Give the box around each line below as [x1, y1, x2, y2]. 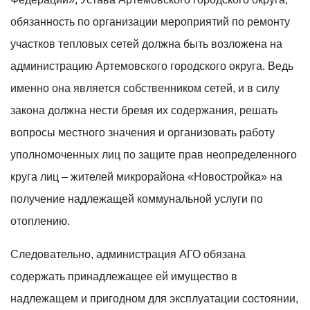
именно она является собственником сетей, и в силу [10, 82, 280, 94]
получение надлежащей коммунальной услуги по [10, 192, 263, 205]
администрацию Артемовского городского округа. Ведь [10, 60, 293, 72]
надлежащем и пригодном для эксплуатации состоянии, [10, 292, 298, 304]
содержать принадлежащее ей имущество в [10, 270, 237, 282]
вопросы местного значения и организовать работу [10, 126, 275, 138]
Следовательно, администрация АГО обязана [10, 248, 246, 260]
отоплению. [10, 215, 70, 227]
